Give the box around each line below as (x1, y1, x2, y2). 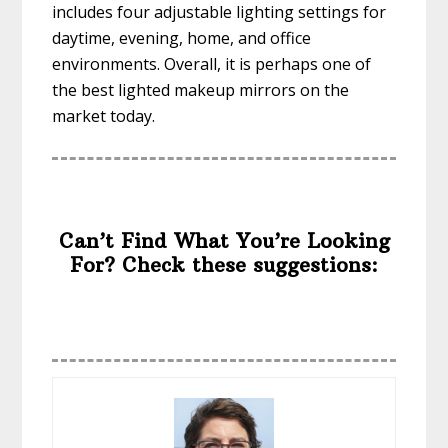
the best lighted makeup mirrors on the (52, 79, 350, 102)
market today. (52, 105, 156, 128)
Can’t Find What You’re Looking (58, 228, 390, 254)
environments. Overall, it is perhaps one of (52, 53, 372, 76)
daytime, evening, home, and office (52, 27, 312, 50)
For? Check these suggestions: (70, 252, 378, 278)
